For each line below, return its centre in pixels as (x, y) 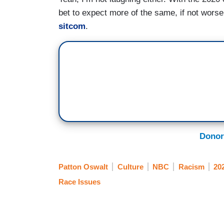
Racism (191, 166)
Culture (130, 166)
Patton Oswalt (83, 166)
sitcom (72, 26)
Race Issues (79, 182)
